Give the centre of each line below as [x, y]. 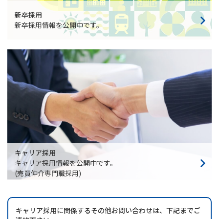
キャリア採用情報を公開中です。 [66, 163]
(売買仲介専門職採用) [48, 173]
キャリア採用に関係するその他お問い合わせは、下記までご [108, 210]
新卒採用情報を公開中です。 [59, 25]
